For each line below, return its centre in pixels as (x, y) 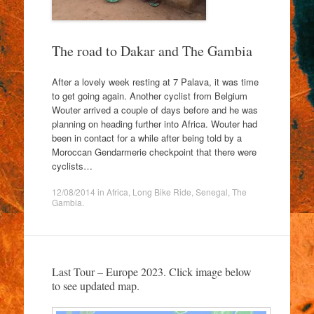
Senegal (211, 192)
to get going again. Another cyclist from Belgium (149, 95)
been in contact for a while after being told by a (146, 137)
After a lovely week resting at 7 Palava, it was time (155, 81)
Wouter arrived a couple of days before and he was (155, 109)
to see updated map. (95, 286)
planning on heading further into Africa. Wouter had (154, 123)
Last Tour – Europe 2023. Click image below (151, 272)
